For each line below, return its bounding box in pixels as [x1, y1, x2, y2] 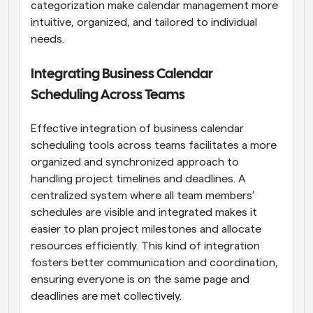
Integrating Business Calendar [31, 67, 213, 81]
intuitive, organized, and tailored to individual [31, 16, 257, 28]
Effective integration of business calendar [31, 122, 244, 134]
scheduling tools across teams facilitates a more [31, 139, 277, 151]
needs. [31, 33, 64, 45]
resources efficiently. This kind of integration [31, 240, 260, 252]
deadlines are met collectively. [31, 290, 182, 302]
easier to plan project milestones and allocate [31, 223, 261, 235]
